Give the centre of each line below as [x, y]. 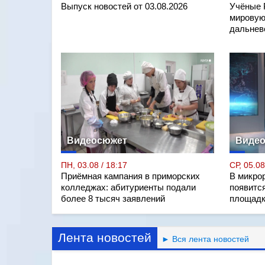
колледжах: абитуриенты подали [128, 187]
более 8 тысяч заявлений [113, 198]
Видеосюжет [97, 140]
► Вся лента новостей [203, 239]
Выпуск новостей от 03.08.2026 [124, 6]
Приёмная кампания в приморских [130, 176]
